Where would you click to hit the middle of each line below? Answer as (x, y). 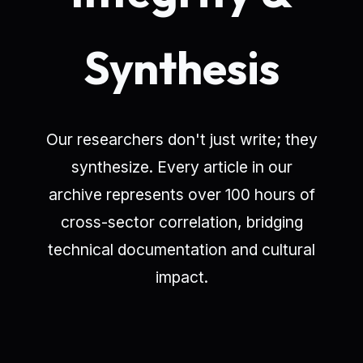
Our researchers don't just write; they (181, 139)
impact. (181, 277)
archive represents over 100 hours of (181, 194)
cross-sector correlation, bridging (181, 222)
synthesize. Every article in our (181, 167)
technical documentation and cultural (181, 249)
